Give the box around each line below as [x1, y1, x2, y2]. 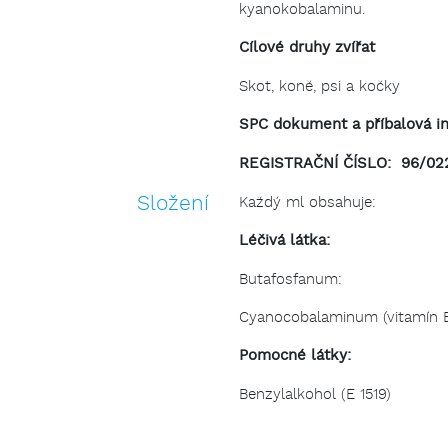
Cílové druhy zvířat [239, 38, 375, 60]
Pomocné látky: [239, 346, 351, 368]
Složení [137, 191, 209, 218]
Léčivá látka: [239, 231, 330, 253]
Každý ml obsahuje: [239, 193, 376, 213]
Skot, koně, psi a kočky [239, 77, 400, 97]
